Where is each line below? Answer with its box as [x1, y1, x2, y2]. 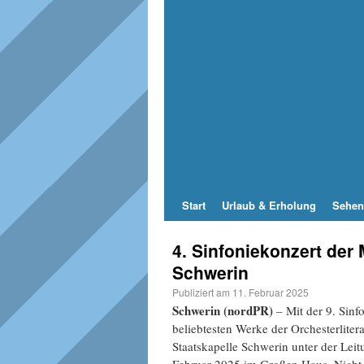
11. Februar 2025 [232, 285, 309, 300]
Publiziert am [172, 285, 230, 300]
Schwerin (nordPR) [172, 301, 273, 320]
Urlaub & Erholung [222, 197, 316, 214]
